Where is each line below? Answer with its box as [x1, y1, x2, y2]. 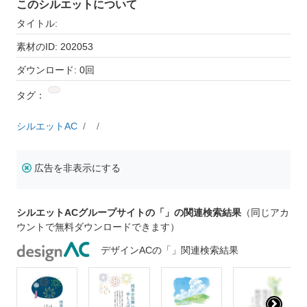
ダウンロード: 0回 [16, 64, 95, 75]
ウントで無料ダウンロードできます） [16, 221, 180, 232]
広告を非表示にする [34, 162, 121, 173]
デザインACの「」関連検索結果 [101, 245, 239, 256]
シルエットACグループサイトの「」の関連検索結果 [16, 206, 241, 218]
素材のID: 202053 [16, 40, 93, 52]
